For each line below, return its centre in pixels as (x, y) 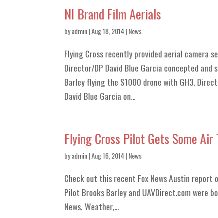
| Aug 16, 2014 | (108, 155)
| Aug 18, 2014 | (108, 31)
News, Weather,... (91, 206)
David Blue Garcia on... (100, 96)
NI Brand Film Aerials (113, 14)
